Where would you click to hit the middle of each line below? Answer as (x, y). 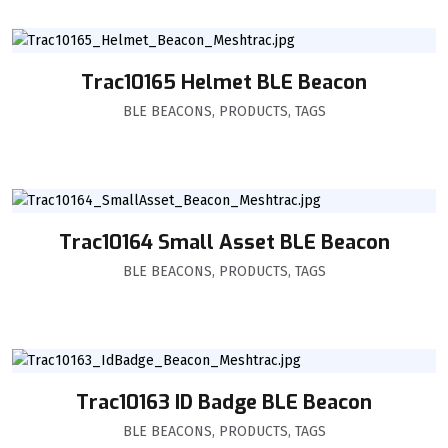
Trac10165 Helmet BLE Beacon (224, 82)
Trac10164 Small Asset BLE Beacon (224, 242)
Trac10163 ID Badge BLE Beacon (224, 403)
